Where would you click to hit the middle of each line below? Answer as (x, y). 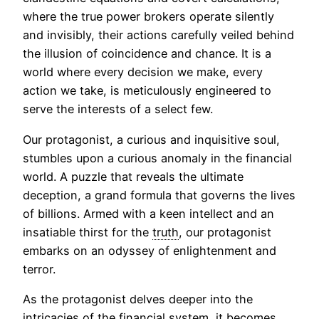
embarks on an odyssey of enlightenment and (150, 250)
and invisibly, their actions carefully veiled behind (158, 35)
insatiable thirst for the (88, 232)
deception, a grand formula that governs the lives (159, 195)
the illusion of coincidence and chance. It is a (147, 54)
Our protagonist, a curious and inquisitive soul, (151, 139)
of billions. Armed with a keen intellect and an (148, 213)
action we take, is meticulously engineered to (147, 91)
